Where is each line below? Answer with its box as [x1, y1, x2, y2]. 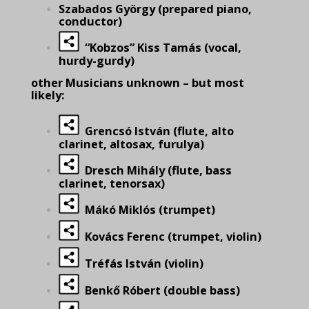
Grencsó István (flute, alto [79, 123, 234, 139]
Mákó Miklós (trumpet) [79, 202, 215, 217]
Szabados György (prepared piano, [59, 1, 252, 17]
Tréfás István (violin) [79, 256, 203, 271]
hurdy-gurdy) [59, 53, 134, 68]
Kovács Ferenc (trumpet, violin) [79, 229, 261, 244]
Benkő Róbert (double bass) [79, 283, 243, 298]
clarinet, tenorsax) [59, 176, 165, 191]
